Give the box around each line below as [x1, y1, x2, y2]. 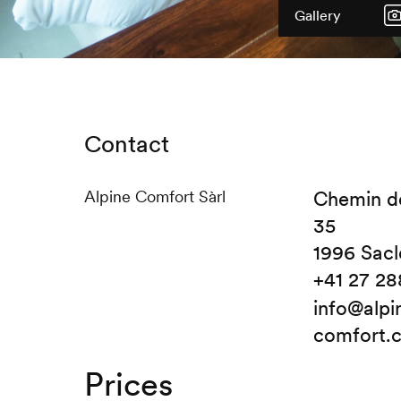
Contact [83, 129, 169, 159]
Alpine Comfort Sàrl [83, 186, 226, 208]
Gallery [294, 6, 342, 25]
